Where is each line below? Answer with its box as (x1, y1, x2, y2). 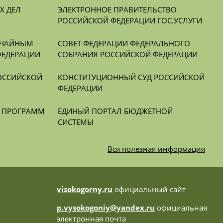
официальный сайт (112, 184, 186, 194)
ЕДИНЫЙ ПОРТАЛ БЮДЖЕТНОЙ (57, 106, 173, 116)
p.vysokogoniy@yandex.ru (56, 202, 155, 213)
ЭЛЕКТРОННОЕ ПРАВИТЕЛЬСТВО (57, 4, 177, 14)
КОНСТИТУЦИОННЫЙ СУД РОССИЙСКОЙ (57, 72, 205, 82)
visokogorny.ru (56, 184, 112, 194)
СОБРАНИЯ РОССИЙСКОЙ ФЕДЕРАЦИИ (57, 49, 198, 59)
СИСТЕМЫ (57, 116, 94, 127)
